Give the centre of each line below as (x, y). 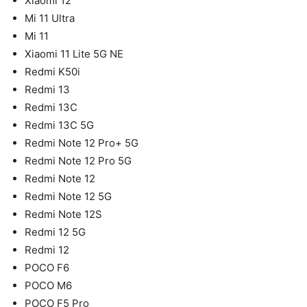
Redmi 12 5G (55, 232)
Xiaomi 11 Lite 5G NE (74, 53)
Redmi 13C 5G (59, 125)
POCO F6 (47, 267)
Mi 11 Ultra (50, 18)
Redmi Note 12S (63, 214)
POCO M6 (48, 285)
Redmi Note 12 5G (68, 196)
